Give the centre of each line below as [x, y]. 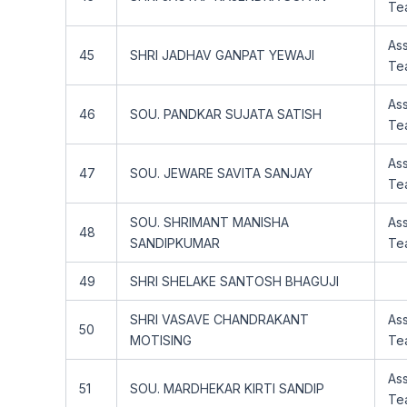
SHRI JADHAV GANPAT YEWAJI [222, 55]
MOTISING [161, 340]
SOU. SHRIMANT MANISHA [209, 222]
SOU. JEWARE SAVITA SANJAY [221, 173]
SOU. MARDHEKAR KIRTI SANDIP [227, 388]
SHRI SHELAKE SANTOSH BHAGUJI [234, 281]
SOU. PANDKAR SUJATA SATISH [226, 114]
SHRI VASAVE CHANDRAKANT [219, 319]
